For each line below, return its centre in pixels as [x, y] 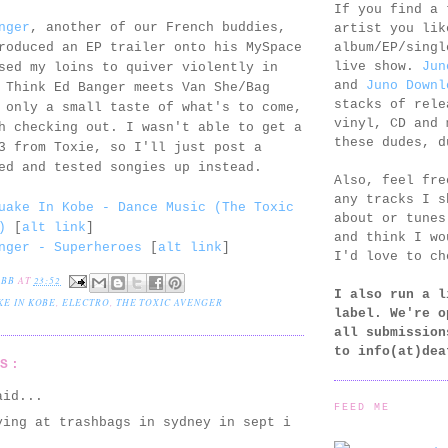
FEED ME [362, 407]
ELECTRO [86, 302]
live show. [378, 66]
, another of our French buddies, [158, 28]
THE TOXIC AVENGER [169, 302]
